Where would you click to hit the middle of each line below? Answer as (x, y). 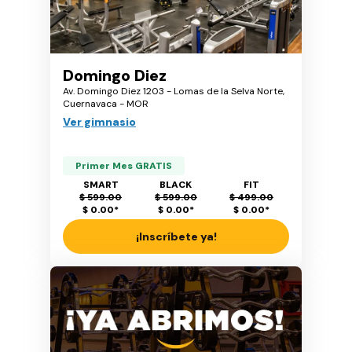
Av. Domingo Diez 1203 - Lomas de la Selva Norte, (174, 91)
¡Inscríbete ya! (176, 236)
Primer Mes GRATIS (124, 165)
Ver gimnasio (99, 121)
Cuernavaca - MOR (106, 103)
